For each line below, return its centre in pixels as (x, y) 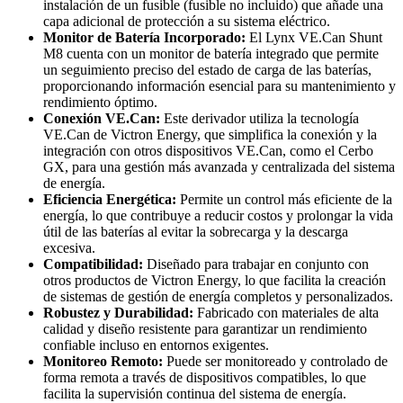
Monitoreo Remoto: (103, 362)
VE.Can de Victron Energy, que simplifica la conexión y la (210, 135)
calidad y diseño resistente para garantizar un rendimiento (205, 329)
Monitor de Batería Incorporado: (144, 38)
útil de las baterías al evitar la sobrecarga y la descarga (196, 232)
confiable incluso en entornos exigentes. (156, 345)
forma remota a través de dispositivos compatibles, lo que (205, 378)
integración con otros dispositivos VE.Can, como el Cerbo (208, 151)
